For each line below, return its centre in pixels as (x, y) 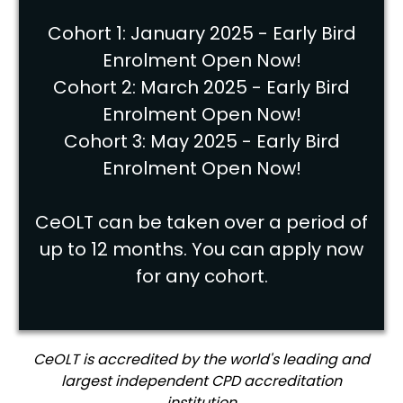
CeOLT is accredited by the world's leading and (201, 359)
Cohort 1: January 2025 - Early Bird (201, 33)
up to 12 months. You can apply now (201, 249)
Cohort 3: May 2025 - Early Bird (201, 141)
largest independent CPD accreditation (201, 381)
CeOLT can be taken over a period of (201, 222)
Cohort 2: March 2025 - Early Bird (201, 87)
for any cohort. (201, 276)
